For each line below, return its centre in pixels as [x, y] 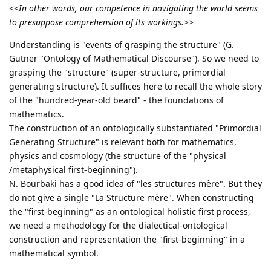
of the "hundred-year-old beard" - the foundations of [116, 100]
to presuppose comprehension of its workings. [96, 22]
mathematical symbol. [54, 253]
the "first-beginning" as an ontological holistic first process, [130, 212]
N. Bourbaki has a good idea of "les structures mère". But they [135, 184]
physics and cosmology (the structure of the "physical [118, 156]
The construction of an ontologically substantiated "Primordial [135, 128]
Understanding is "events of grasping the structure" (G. [122, 45]
